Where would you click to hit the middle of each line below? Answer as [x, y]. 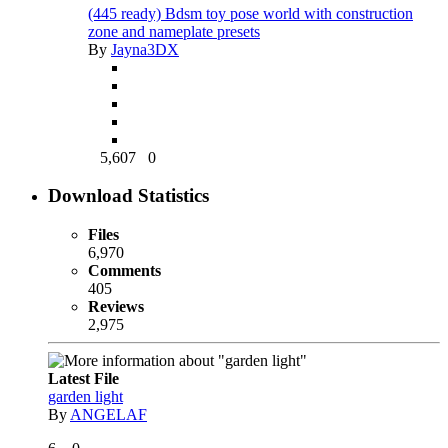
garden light [85, 396]
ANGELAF [108, 414]
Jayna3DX [145, 49]
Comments [124, 270]
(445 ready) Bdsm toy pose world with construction [250, 13]
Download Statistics [128, 196]
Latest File [83, 378]
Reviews [116, 306]
